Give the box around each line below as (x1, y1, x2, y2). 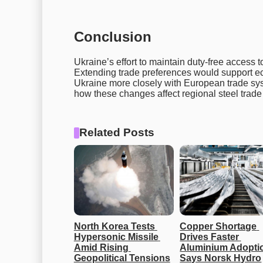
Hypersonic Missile (73, 232, 159, 242)
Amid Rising (73, 242, 129, 253)
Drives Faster (180, 232, 240, 242)
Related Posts (79, 126, 155, 139)
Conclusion (73, 29, 151, 45)
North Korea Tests (73, 221, 155, 232)
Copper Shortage (180, 221, 257, 232)
